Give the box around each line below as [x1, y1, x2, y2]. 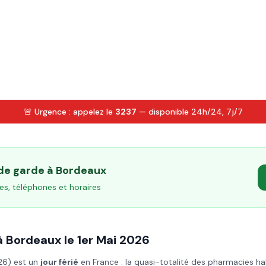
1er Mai [77, 232, 116, 248]
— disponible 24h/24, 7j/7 [136, 106, 243, 117]
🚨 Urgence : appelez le [23, 106, 115, 117]
